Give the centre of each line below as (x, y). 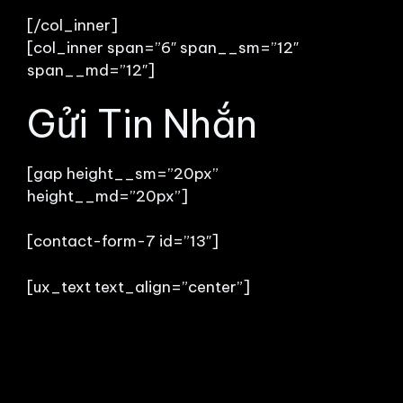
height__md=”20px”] (107, 196)
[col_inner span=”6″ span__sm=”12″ (163, 48)
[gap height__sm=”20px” (123, 173)
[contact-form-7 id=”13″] (123, 241)
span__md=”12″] (91, 70)
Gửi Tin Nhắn (142, 123)
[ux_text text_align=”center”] (139, 287)
